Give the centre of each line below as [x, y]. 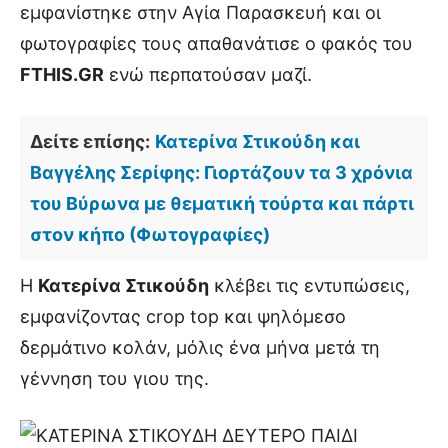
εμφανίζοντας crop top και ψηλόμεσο [183, 316]
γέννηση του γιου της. [114, 378]
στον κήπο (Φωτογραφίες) [150, 234]
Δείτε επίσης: [90, 141]
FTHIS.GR [62, 74]
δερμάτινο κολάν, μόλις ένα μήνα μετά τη [200, 347]
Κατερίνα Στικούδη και [257, 141]
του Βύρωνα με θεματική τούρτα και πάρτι [222, 203]
